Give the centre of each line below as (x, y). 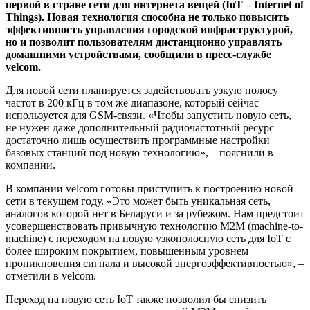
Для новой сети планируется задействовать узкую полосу (142, 91)
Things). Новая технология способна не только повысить (147, 17)
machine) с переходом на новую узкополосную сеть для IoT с (148, 239)
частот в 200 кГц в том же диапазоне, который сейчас (132, 103)
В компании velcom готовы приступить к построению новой (149, 189)
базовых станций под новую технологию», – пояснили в (139, 153)
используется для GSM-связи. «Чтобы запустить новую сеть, (148, 116)
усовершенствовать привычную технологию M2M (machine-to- (154, 226)
